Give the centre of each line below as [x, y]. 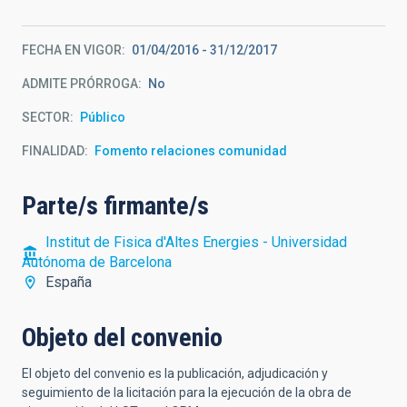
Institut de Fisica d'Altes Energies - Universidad [196, 242]
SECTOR [46, 117]
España [69, 282]
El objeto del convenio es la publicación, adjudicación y [175, 373]
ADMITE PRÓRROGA [80, 84]
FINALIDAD [53, 151]
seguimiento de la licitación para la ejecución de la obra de [187, 392]
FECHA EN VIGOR [72, 50]
